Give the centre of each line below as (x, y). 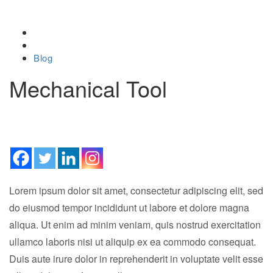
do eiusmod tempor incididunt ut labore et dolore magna (129, 207)
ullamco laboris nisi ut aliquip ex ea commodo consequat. (133, 242)
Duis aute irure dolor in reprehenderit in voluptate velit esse (136, 259)
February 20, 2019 (54, 112)
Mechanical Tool (88, 88)
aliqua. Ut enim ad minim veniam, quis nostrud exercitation (135, 225)
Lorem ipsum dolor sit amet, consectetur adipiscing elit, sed (136, 190)
